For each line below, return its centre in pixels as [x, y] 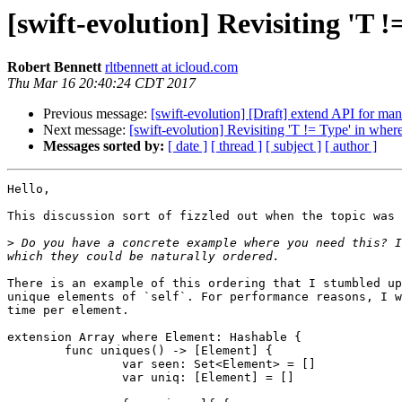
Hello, [29, 189]
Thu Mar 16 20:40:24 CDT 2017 [101, 83]
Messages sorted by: [104, 146]
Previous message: [97, 114]
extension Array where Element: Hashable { [154, 337]
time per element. [68, 310]
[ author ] [351, 146]
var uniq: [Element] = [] [65, 378]
